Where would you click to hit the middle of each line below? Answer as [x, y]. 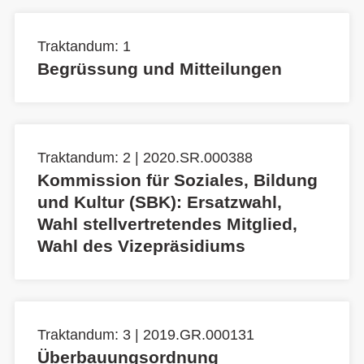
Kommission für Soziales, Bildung [178, 180]
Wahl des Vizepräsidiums [141, 246]
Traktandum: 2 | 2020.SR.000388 [145, 158]
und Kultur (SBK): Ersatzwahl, [160, 202]
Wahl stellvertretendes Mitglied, [167, 224]
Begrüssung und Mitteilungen [160, 69]
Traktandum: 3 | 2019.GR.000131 [146, 335]
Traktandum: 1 [84, 47]
